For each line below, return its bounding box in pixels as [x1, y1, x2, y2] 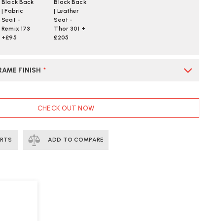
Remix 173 [1, 25, 31, 33]
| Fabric [1, 7, 24, 15]
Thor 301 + [54, 25, 85, 33]
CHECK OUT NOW [37, 104, 94, 112]
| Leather [54, 7, 79, 15]
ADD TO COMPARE [46, 136, 104, 144]
